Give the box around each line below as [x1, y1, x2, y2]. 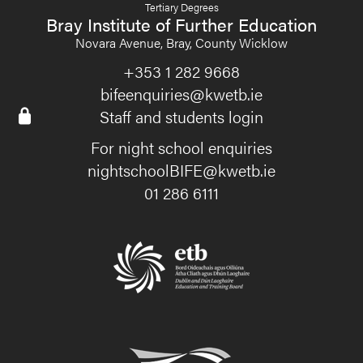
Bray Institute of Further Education [46, 11, 317, 36]
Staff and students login [100, 104, 263, 128]
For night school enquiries [91, 135, 272, 159]
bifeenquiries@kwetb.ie [100, 81, 263, 105]
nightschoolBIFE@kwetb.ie [88, 157, 275, 181]
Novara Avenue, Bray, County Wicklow [75, 32, 288, 52]
